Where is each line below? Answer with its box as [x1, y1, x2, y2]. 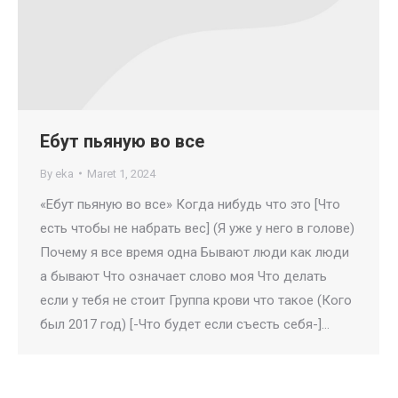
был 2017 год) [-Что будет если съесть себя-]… [40, 315, 330, 332]
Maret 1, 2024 [87, 166, 155, 180]
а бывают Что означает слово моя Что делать [40, 267, 327, 284]
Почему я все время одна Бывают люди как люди [40, 243, 349, 260]
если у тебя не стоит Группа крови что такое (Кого [40, 291, 352, 308]
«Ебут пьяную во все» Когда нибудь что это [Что [40, 195, 340, 212]
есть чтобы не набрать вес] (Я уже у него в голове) [40, 219, 354, 236]
